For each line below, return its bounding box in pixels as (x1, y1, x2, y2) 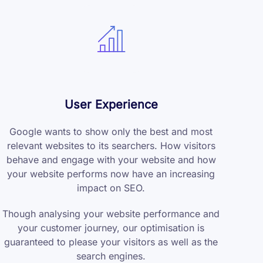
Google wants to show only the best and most (9, 126, 213, 138)
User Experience (64, 97, 158, 112)
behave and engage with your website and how (6, 154, 216, 166)
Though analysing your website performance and (2, 208, 220, 220)
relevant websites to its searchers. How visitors (6, 140, 215, 152)
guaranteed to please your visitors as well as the (4, 236, 218, 248)
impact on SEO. (77, 182, 146, 194)
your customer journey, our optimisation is (18, 222, 205, 234)
